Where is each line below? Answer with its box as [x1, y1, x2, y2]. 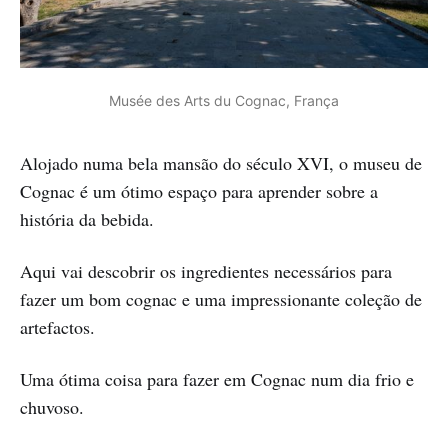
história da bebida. [20, 207, 154, 232]
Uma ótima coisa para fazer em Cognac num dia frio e [20, 367, 414, 392]
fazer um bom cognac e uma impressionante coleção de [20, 287, 422, 312]
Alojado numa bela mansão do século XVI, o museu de [20, 151, 422, 176]
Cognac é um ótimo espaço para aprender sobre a [20, 179, 378, 204]
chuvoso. [20, 395, 84, 420]
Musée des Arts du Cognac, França [109, 92, 339, 110]
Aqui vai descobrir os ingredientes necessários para [20, 259, 392, 284]
